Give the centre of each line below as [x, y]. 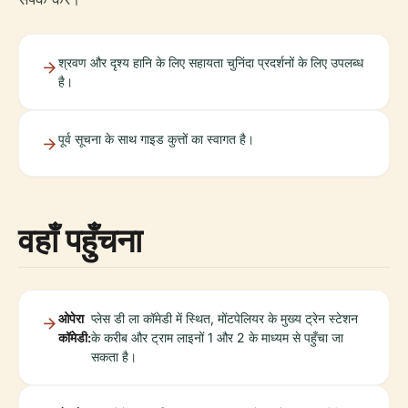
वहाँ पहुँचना [80, 240]
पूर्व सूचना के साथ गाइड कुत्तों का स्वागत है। [156, 139]
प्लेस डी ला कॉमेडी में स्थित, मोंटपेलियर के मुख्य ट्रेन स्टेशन [224, 319]
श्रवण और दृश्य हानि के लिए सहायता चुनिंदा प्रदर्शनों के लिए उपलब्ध [211, 63]
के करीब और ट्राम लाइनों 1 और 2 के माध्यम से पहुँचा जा [217, 338]
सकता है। [114, 357]
